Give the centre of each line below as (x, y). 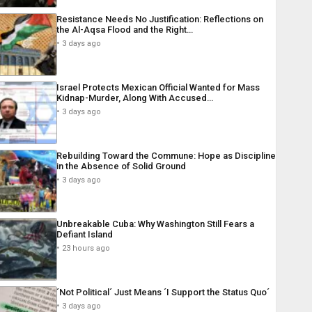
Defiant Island (84, 235)
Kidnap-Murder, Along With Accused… (134, 98)
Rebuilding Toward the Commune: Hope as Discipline (166, 156)
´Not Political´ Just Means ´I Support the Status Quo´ (163, 292)
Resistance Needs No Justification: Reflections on (159, 19)
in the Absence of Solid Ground (121, 166)
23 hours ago (86, 249)
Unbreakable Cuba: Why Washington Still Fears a (155, 224)
